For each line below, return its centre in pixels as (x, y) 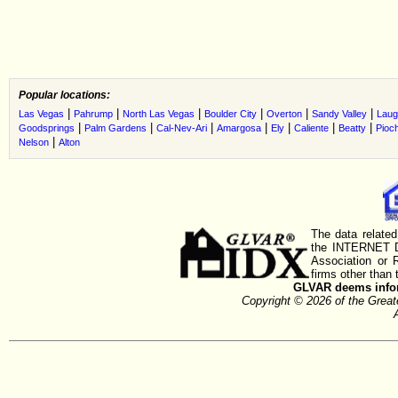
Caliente (311, 128)
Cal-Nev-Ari (182, 128)
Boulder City (231, 114)
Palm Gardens (115, 128)
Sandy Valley (339, 114)
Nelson (34, 142)
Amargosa (239, 128)
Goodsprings (47, 128)
